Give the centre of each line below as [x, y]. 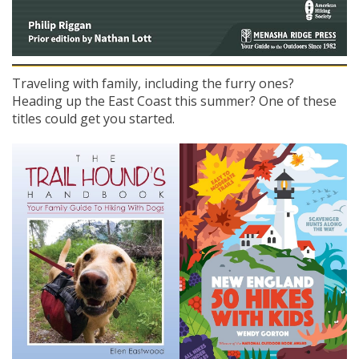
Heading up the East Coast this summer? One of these [174, 101]
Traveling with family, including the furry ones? [153, 83]
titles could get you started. [93, 118]
